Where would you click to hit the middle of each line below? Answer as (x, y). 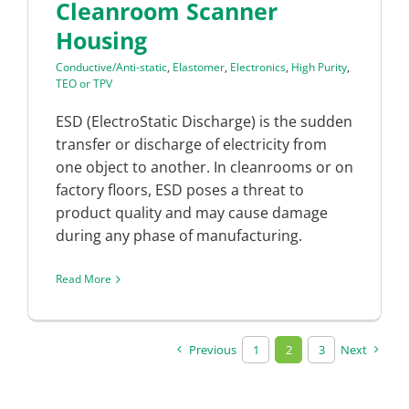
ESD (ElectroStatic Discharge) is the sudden (204, 122)
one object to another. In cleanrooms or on (204, 168)
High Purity (319, 68)
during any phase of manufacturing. (179, 236)
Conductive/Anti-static (111, 68)
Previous (213, 350)
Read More (84, 279)
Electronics (258, 68)
